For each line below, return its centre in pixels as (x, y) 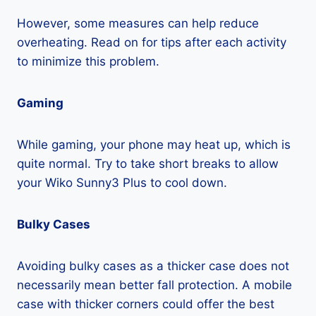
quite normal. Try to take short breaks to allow (148, 164)
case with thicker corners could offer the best (146, 304)
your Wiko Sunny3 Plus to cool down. (122, 183)
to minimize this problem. (88, 61)
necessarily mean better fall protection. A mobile (154, 285)
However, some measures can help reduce (138, 23)
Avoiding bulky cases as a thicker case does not (153, 266)
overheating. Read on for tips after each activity (152, 42)
